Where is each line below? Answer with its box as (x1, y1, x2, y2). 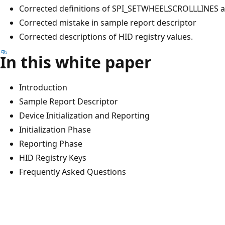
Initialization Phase (19, 124, 91, 135)
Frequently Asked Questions (19, 166, 126, 177)
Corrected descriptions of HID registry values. (19, 31, 193, 42)
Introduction (19, 81, 67, 93)
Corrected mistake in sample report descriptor (19, 17, 196, 28)
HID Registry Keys (19, 152, 86, 163)
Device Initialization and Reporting (19, 109, 150, 121)
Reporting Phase (19, 138, 82, 149)
